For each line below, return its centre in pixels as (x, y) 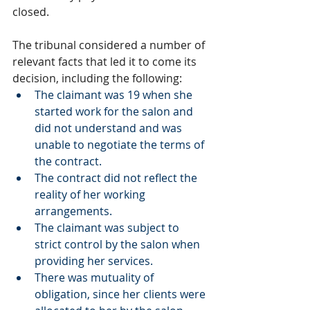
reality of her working (91, 194)
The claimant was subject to (108, 228)
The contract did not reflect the (117, 178)
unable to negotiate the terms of (121, 145)
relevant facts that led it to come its (106, 62)
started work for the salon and (115, 111)
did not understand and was (110, 128)
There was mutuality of (95, 277)
